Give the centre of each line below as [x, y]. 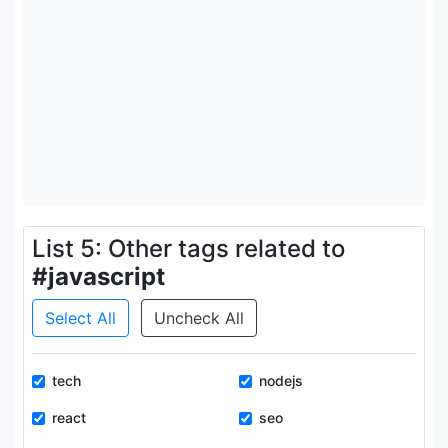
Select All [80, 318]
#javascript [98, 276]
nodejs [281, 380]
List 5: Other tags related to [188, 248]
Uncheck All [199, 318]
